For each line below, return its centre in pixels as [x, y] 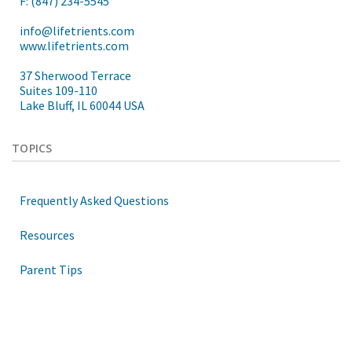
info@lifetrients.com [77, 31]
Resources [47, 235]
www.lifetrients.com [74, 46]
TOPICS [32, 148]
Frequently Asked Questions [94, 201]
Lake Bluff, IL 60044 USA [82, 106]
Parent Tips [51, 270]
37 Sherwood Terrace [75, 76]
